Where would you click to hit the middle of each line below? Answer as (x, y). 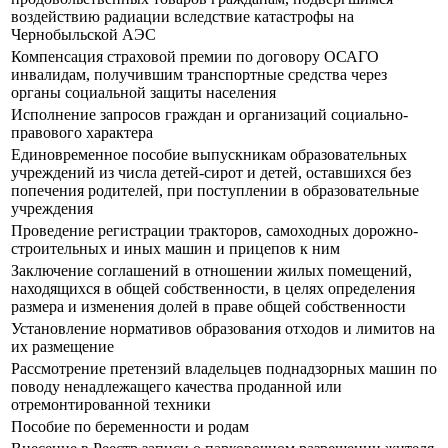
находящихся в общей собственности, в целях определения (213, 289)
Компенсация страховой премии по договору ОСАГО (195, 57)
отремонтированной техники (111, 405)
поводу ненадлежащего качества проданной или (176, 387)
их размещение (62, 347)
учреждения (52, 209)
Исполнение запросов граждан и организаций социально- (209, 115)
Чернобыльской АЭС (83, 35)
